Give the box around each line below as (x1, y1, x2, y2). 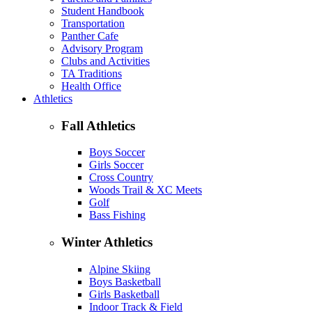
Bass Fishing (89, 209, 146, 221)
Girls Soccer (89, 159, 143, 171)
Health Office (61, 80, 121, 92)
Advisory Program (61, 42, 143, 54)
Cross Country (89, 171, 153, 184)
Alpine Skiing (89, 263, 150, 275)
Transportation (61, 17, 125, 29)
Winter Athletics (61, 235, 153, 250)
